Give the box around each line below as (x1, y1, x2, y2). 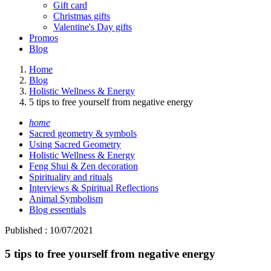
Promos (29, 33, 58, 43)
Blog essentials (29, 204, 86, 215)
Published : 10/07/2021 (5, 225, 93, 235)
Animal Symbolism (29, 194, 103, 204)
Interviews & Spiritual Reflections (29, 183, 158, 193)
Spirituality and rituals (29, 172, 113, 182)
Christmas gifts (53, 11, 110, 21)
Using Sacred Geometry (29, 139, 121, 149)
